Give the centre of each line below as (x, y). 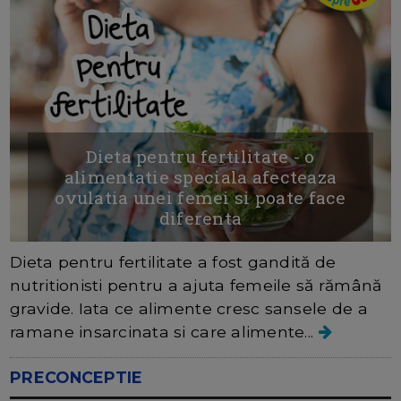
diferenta (200, 218)
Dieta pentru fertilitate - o (200, 157)
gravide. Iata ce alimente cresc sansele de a (189, 309)
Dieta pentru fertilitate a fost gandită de (173, 262)
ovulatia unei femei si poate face (200, 198)
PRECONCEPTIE (77, 378)
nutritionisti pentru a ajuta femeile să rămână (196, 286)
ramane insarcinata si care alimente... (164, 332)
